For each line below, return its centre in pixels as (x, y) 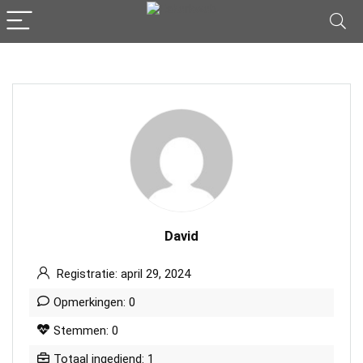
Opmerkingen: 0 (94, 302)
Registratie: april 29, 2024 (122, 274)
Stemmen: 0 (86, 331)
